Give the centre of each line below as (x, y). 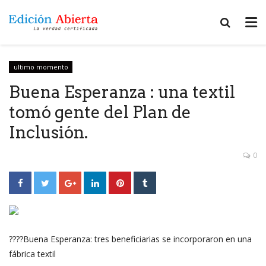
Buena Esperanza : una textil (122, 92)
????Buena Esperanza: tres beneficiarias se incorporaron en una (130, 239)
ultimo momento (41, 67)
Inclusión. (48, 132)
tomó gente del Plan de (100, 112)
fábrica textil (34, 254)
